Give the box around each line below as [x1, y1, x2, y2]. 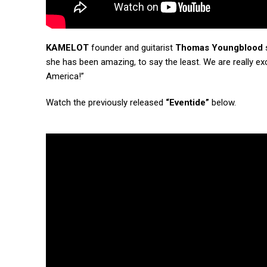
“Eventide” [166, 97, 209, 108]
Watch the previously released [46, 97, 166, 108]
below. [209, 97, 236, 108]
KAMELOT [46, 42, 89, 54]
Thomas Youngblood [175, 42, 263, 54]
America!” [46, 71, 84, 82]
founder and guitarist [89, 42, 175, 54]
